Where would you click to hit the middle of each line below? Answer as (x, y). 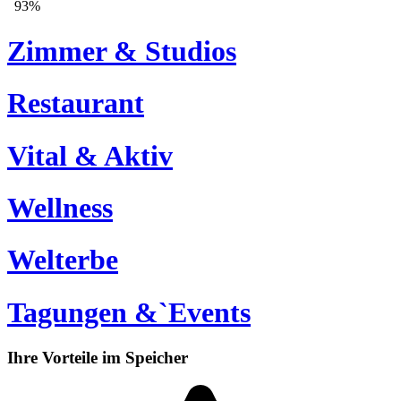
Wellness (60, 207)
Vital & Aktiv (90, 155)
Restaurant (76, 103)
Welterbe (63, 260)
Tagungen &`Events (129, 312)
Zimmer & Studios (122, 51)
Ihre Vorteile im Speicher (98, 358)
